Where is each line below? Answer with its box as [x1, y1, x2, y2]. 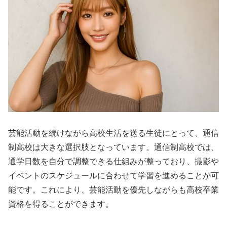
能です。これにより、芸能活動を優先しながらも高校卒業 [8, 185, 219, 195]
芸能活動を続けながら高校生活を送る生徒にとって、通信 [8, 129, 219, 138]
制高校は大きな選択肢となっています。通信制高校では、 [8, 143, 219, 152]
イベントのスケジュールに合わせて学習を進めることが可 [8, 171, 219, 180]
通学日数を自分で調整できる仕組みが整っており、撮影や [8, 157, 219, 166]
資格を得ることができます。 [8, 200, 113, 209]
